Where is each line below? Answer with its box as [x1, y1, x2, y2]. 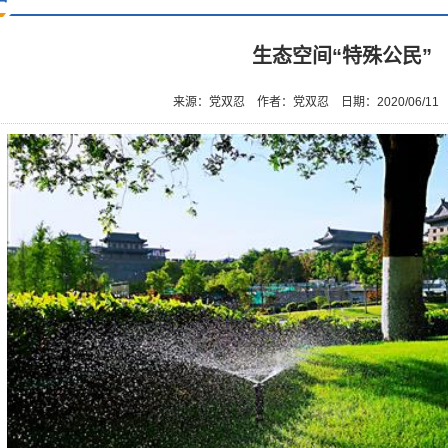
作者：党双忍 [257, 95, 329, 109]
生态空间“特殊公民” [252, 45, 432, 67]
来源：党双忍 [173, 95, 245, 109]
